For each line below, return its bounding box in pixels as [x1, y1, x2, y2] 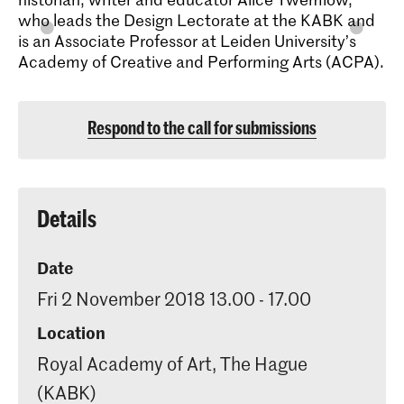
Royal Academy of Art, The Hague [37, 351, 308, 375]
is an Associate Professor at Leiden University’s [18, 30, 356, 51]
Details [37, 205, 96, 232]
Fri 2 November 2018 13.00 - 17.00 [37, 287, 311, 310]
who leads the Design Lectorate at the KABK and [18, 9, 375, 31]
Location [37, 320, 106, 344]
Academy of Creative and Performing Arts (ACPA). [18, 50, 384, 72]
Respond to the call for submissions [87, 117, 317, 138]
